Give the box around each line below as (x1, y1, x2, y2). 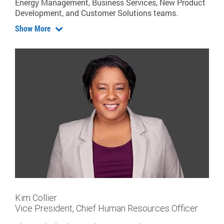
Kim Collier (15, 191, 57, 203)
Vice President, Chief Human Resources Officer (15, 202, 198, 214)
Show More (15, 22, 52, 33)
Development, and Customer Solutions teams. (15, 7, 178, 18)
